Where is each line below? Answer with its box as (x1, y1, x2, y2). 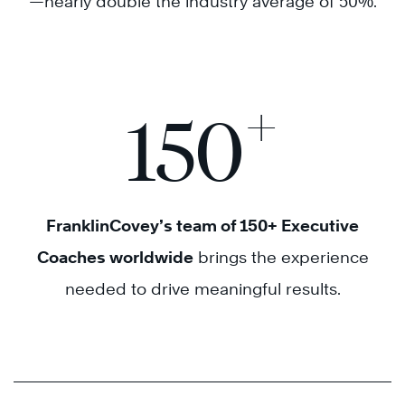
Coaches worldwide (36, 247, 193, 267)
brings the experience (193, 247, 369, 267)
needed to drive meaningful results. (64, 278, 341, 298)
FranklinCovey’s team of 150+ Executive (46, 215, 359, 235)
